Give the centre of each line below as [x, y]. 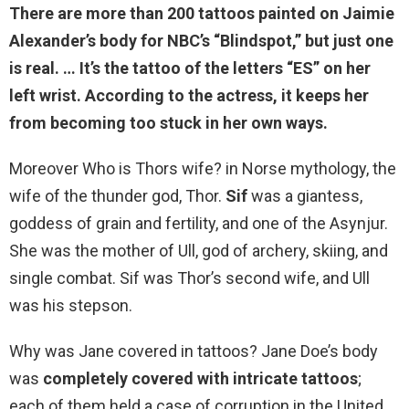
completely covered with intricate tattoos [200, 379]
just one [363, 41]
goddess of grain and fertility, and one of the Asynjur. [199, 224]
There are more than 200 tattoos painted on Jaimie [202, 14]
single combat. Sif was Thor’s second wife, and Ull [189, 278]
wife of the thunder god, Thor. [117, 196]
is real [32, 68]
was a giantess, [305, 196]
